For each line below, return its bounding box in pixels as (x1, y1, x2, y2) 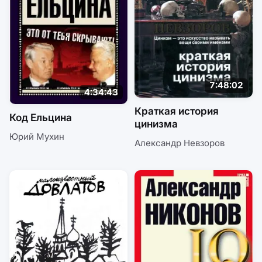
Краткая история (135, 105, 219, 117)
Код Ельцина (9, 112, 72, 124)
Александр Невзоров (135, 137, 225, 149)
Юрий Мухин (9, 131, 64, 143)
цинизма (135, 118, 178, 130)
